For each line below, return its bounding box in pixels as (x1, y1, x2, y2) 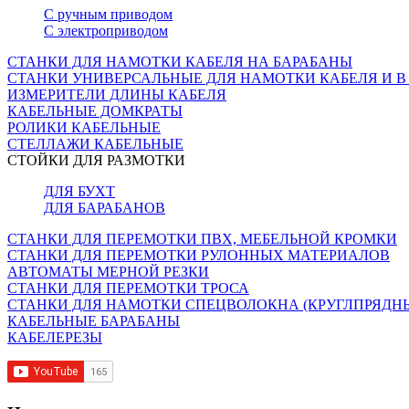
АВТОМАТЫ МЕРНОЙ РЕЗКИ (7, 264, 209, 280)
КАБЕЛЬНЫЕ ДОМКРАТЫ (7, 103, 183, 120)
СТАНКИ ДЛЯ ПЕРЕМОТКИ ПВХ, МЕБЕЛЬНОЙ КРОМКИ (7, 231, 397, 247)
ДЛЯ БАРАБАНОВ (44, 200, 165, 216)
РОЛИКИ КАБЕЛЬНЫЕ (7, 120, 161, 136)
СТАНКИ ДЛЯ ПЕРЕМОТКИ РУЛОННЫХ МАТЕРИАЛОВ (7, 247, 390, 264)
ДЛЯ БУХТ (44, 184, 115, 200)
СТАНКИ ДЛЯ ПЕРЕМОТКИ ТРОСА (7, 280, 249, 297)
